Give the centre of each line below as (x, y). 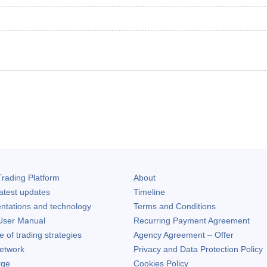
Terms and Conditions (175, 207)
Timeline (149, 192)
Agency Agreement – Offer (184, 235)
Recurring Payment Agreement (192, 221)
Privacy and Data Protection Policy (198, 249)
